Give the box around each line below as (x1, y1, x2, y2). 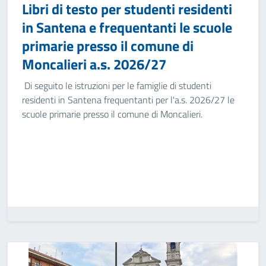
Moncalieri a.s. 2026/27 (22, 53, 166, 75)
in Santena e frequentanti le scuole (22, 17, 232, 38)
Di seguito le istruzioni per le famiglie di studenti (22, 78, 211, 93)
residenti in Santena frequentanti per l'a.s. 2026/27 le (22, 93, 235, 107)
